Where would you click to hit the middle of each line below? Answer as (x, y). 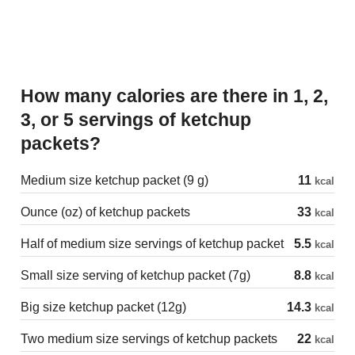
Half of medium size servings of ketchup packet (152, 243)
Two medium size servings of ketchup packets (149, 338)
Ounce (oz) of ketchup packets (105, 212)
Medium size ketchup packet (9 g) (115, 180)
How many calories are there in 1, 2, (27, 95)
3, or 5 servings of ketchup (136, 119)
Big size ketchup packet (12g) (103, 307)
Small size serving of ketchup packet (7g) (136, 275)
